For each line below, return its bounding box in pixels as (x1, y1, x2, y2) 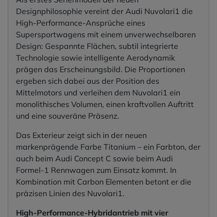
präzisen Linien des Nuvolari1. (16, 188, 124, 199)
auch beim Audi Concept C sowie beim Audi (16, 154, 173, 164)
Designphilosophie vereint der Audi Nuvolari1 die (16, 6, 193, 16)
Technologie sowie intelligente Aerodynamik (16, 53, 175, 63)
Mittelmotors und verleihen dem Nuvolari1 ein (16, 88, 180, 98)
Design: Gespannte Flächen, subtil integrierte (16, 41, 178, 51)
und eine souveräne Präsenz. (16, 111, 119, 121)
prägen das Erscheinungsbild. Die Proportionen (16, 64, 185, 75)
